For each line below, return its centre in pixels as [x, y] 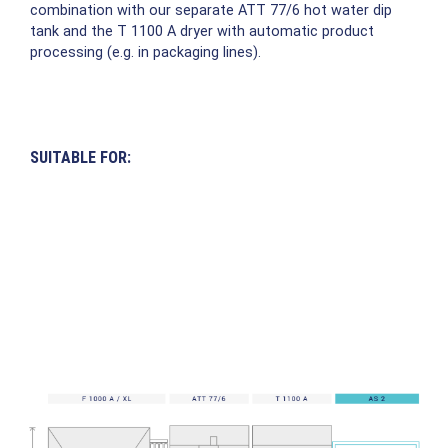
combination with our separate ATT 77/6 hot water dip [211, 11]
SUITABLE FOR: [80, 158]
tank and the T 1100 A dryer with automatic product [202, 32]
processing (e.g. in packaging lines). [145, 53]
